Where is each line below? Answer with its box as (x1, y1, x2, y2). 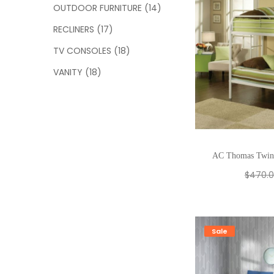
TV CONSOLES (53, 45, 111, 57)
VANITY (53, 66, 83, 78)
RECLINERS (53, 23, 94, 35)
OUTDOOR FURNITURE (53, 2, 142, 14)
